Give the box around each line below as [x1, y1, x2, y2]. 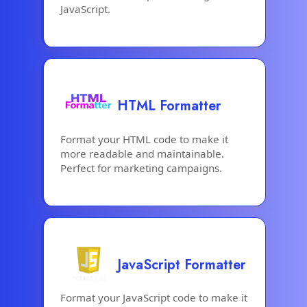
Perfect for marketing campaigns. [60, 160, 222, 175]
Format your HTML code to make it [60, 132, 228, 146]
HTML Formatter [116, 96, 221, 116]
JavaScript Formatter [116, 254, 246, 275]
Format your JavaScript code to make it [60, 291, 247, 305]
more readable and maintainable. [60, 146, 224, 160]
